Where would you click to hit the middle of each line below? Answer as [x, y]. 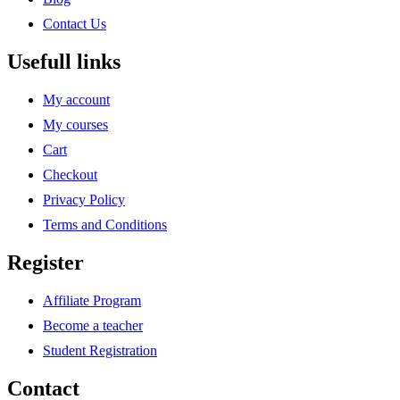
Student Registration [100, 350]
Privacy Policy [84, 200]
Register [46, 262]
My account [76, 100]
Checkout [70, 175]
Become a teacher [93, 325]
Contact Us [75, 24]
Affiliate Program [92, 300]
